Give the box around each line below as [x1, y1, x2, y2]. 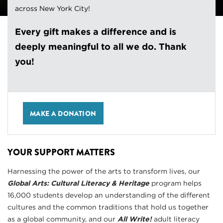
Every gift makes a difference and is [15, 26, 176, 37]
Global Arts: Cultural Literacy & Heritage [7, 179, 149, 188]
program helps [149, 179, 202, 188]
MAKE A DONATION [30, 109, 97, 119]
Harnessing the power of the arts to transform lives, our [7, 167, 200, 176]
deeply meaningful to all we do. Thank [15, 41, 187, 52]
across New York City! [15, 4, 90, 13]
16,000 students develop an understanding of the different [7, 191, 210, 200]
